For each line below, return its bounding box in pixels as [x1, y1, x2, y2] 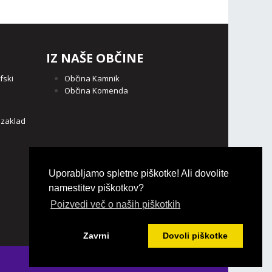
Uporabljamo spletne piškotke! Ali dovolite [49, 168, 229, 179]
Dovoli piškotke [163, 231, 228, 241]
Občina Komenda [64, 84, 128, 96]
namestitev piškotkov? [49, 183, 144, 194]
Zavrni [83, 231, 109, 241]
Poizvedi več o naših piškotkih [50, 199, 181, 210]
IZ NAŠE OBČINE [46, 49, 143, 66]
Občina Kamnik [64, 72, 120, 84]
